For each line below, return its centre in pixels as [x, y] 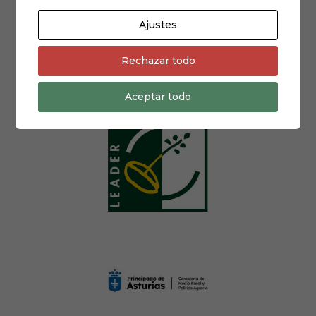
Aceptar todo [158, 97]
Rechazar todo [158, 61]
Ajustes [158, 25]
